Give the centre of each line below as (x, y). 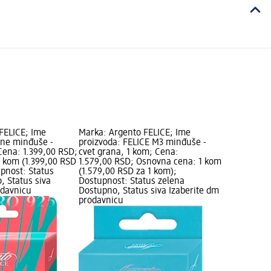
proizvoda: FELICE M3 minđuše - (142, 142)
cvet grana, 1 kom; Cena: (128, 152)
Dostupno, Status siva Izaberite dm (149, 191)
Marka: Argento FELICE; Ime (134, 133)
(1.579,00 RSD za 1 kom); (127, 171)
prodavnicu (101, 201)
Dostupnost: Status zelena (131, 181)
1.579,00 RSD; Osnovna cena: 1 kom (150, 162)
